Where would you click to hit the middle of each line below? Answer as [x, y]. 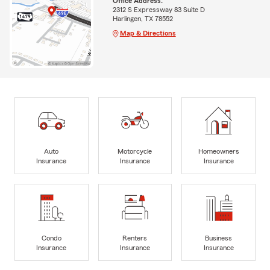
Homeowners [218, 151]
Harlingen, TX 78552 [143, 18]
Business [219, 238]
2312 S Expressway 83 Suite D [159, 9]
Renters [135, 238]
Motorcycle [135, 151]
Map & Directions [148, 33]
